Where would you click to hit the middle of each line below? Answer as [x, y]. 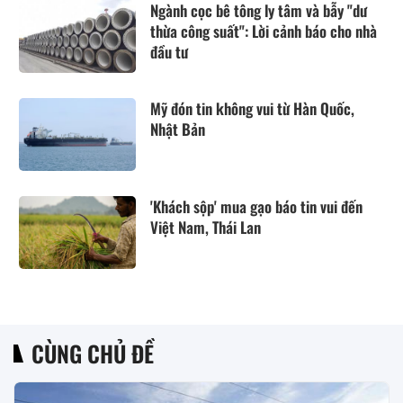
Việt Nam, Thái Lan [206, 228]
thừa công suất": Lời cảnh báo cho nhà [264, 31]
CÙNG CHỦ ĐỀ [93, 354]
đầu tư [169, 51]
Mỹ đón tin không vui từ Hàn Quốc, [252, 108]
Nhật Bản [178, 129]
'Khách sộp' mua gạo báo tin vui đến [256, 207]
